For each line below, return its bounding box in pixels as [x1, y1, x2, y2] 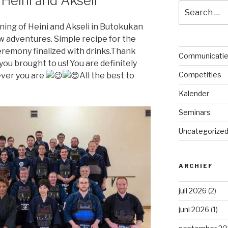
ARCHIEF [178, 162, 213, 170]
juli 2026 [178, 186, 207, 195]
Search [178, 1, 205, 10]
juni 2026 [178, 205, 209, 214]
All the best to [79, 71, 134, 81]
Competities [178, 70, 221, 79]
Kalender [178, 89, 209, 98]
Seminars [178, 108, 211, 117]
